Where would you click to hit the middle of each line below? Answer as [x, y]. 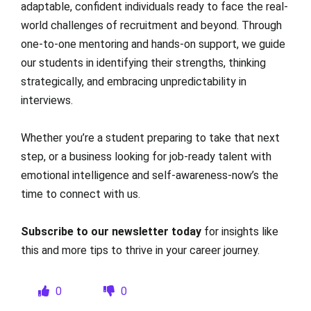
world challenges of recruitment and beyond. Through [151, 25]
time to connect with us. [81, 194]
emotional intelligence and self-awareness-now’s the [150, 175]
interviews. [47, 100]
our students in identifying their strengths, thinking [143, 63]
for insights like [240, 232]
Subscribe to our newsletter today [111, 232]
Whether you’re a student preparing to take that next [150, 138]
